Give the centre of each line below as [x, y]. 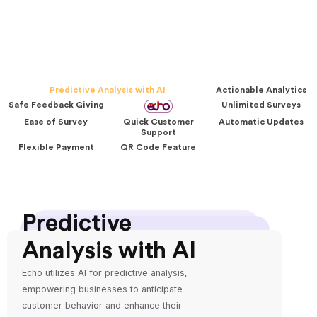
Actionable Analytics [261, 90]
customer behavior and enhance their [102, 305]
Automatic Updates [261, 121]
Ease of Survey [56, 121]
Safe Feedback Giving [56, 105]
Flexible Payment [56, 147]
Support [158, 132]
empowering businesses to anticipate [103, 289]
